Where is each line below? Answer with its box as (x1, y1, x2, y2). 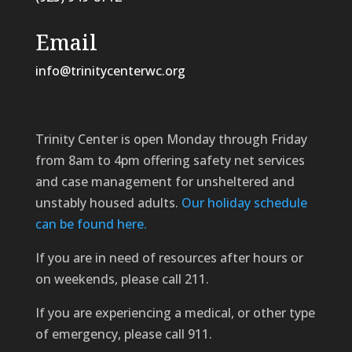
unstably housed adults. (35, 193, 181, 211)
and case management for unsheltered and (35, 172, 295, 190)
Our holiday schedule (181, 193, 307, 211)
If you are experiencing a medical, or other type (35, 303, 315, 321)
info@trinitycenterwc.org (35, 61, 185, 79)
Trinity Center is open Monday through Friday (35, 130, 307, 148)
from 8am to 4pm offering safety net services (35, 151, 305, 169)
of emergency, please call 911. (35, 324, 212, 343)
